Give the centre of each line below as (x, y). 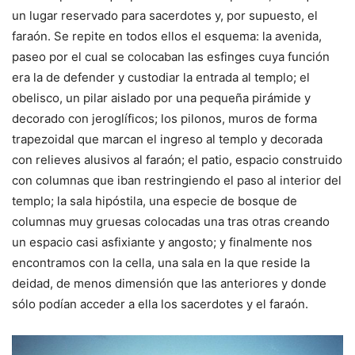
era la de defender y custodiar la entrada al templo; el (161, 77)
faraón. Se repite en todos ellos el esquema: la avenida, (167, 36)
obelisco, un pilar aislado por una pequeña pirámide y (161, 97)
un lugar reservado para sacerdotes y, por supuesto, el (165, 15)
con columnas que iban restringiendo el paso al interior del (177, 180)
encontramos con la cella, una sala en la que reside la (161, 262)
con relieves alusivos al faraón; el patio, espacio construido (177, 159)
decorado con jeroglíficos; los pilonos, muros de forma (164, 118)
